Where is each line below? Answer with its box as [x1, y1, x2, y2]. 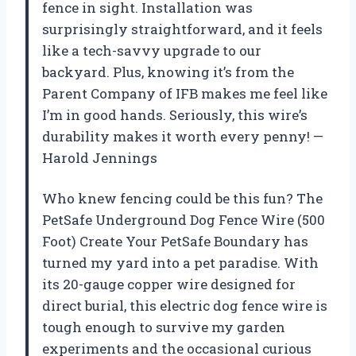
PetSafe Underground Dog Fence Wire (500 [42, 211, 325, 230]
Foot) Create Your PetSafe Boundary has [42, 232, 308, 251]
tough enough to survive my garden [42, 318, 285, 337]
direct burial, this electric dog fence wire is [42, 296, 327, 315]
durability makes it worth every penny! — [42, 127, 323, 146]
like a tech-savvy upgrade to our [42, 41, 261, 60]
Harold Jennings [42, 149, 157, 168]
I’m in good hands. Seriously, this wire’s [42, 106, 308, 125]
